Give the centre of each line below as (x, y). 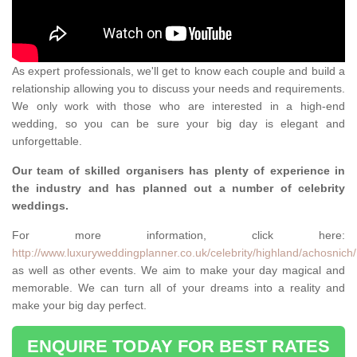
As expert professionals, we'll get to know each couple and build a (178, 71)
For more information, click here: (178, 235)
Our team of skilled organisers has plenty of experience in (178, 171)
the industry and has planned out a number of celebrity (178, 188)
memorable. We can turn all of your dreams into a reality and (178, 288)
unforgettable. (49, 141)
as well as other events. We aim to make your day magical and (178, 271)
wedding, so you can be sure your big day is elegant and (178, 124)
